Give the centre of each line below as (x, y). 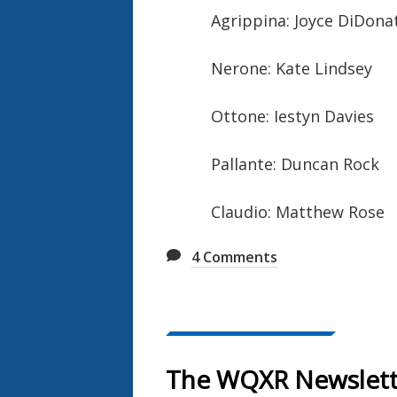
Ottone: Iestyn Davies (292, 116)
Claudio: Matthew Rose (297, 211)
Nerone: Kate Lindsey (291, 68)
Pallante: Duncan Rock (295, 163)
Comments (238, 257)
